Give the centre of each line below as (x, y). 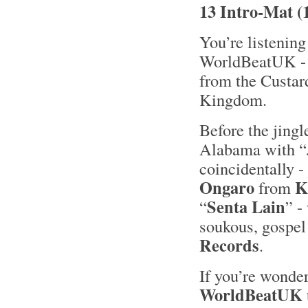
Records (229, 245)
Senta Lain (246, 207)
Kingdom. (233, 99)
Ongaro (227, 187)
